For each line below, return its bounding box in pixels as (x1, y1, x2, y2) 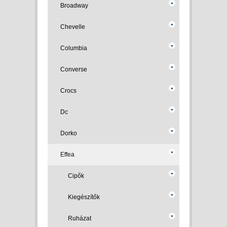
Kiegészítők (68, 194, 100, 201)
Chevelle (60, 23, 85, 30)
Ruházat (68, 215, 91, 222)
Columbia (60, 45, 87, 52)
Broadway (60, 2, 88, 9)
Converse (60, 66, 87, 73)
